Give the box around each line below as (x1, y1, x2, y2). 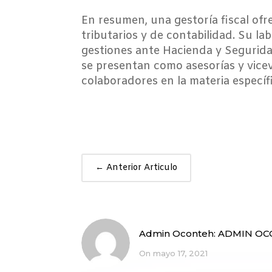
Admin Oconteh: (139, 227, 219, 239)
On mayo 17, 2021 (139, 248, 208, 258)
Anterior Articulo (106, 161, 178, 174)
